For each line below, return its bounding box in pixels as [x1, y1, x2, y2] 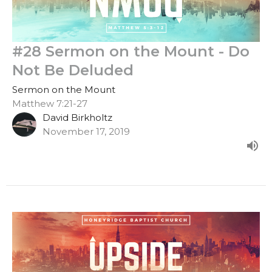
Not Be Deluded [12, 61, 134, 80]
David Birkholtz [42, 112, 112, 124]
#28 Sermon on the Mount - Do [12, 42, 250, 61]
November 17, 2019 [42, 126, 130, 138]
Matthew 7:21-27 [12, 98, 87, 110]
